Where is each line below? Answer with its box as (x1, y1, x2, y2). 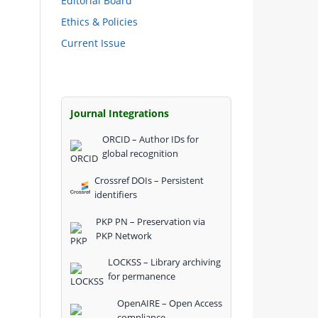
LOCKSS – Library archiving (108, 256, 221, 269)
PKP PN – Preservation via (96, 214, 206, 228)
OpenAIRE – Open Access (117, 297, 222, 310)
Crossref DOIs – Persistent (94, 173, 204, 187)
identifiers (94, 187, 137, 201)
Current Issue (61, 35, 126, 50)
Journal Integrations (70, 106, 169, 120)
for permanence (108, 270, 175, 283)
